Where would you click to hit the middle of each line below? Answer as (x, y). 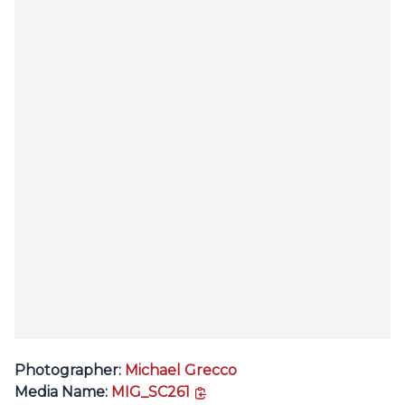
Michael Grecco (181, 370)
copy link (240, 391)
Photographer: (68, 370)
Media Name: (61, 392)
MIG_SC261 (151, 392)
